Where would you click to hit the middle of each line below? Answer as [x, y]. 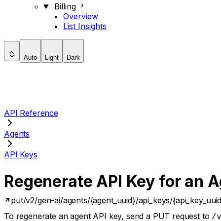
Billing [65, 6]
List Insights [85, 26]
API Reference [31, 113]
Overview [81, 16]
